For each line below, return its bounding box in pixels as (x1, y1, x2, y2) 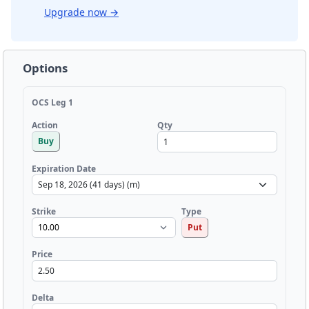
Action (32, 119, 58, 132)
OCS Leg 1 (32, 96, 73, 108)
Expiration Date (32, 162, 96, 175)
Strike (32, 205, 56, 217)
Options (23, 59, 68, 76)
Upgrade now (44, 5, 110, 19)
